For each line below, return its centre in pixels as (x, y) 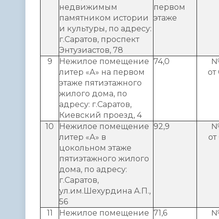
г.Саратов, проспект (99, 39)
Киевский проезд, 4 (100, 115)
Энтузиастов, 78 (91, 50)
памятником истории (104, 18)
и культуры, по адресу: (105, 28)
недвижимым (88, 7)
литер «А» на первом (102, 72)
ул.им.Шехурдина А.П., (105, 191)
